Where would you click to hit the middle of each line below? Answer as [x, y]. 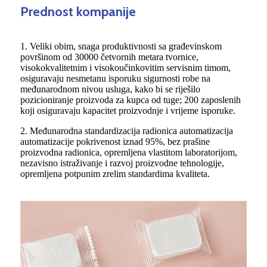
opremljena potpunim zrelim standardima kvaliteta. [115, 174]
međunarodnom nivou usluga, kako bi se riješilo [110, 89]
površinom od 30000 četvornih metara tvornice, [109, 57]
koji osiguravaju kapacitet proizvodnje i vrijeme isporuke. [128, 111]
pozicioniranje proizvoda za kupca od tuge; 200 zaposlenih [131, 100]
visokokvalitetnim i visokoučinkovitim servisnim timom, [125, 68]
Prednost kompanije [78, 12]
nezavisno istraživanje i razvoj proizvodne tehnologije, [122, 163]
